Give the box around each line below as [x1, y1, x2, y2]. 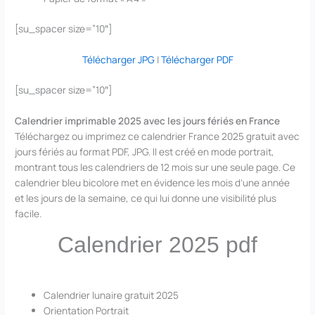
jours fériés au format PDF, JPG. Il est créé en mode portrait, [15, 145, 275, 159]
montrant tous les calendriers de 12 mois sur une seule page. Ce [15, 160, 296, 174]
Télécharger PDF [160, 52, 233, 66]
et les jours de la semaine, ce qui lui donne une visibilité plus [15, 191, 277, 205]
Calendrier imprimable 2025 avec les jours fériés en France [15, 114, 281, 128]
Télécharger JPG [82, 52, 155, 66]
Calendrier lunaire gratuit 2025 [44, 288, 179, 302]
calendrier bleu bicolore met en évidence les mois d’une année [15, 176, 290, 190]
